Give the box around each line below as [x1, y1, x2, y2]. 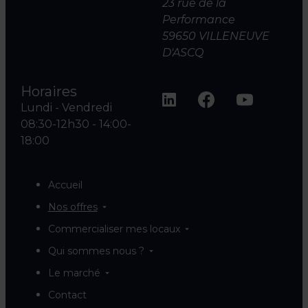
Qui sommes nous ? [47, 244, 144, 257]
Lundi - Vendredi [20, 100, 112, 114]
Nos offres [47, 200, 98, 213]
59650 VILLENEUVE [162, 29, 269, 43]
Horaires [20, 82, 77, 100]
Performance [162, 12, 235, 26]
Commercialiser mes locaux [47, 222, 180, 235]
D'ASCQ [162, 45, 203, 59]
